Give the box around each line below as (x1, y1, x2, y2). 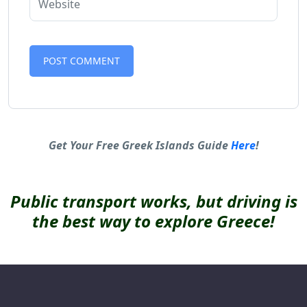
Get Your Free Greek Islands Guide (48, 138, 231, 153)
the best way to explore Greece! (32, 210, 275, 232)
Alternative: (29, 89, 88, 104)
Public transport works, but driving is (10, 190, 297, 212)
